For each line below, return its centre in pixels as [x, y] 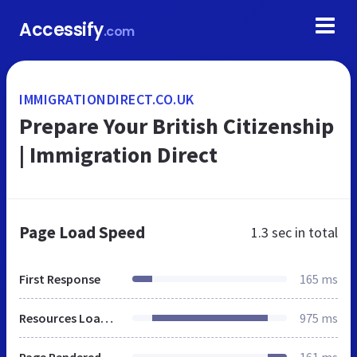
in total [315, 232]
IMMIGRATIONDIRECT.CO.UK [107, 99]
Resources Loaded [107, 318]
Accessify [61, 30]
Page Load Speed [82, 232]
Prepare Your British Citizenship [177, 126]
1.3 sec [271, 232]
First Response [60, 279]
